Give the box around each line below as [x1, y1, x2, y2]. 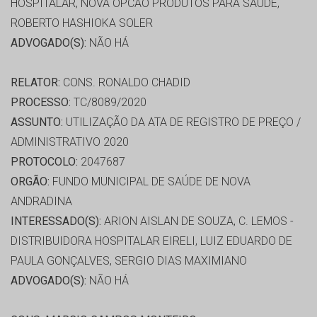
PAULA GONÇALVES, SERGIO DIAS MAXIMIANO [11, 254, 247, 268]
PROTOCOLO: [11, 155, 78, 169]
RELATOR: [11, 76, 60, 90]
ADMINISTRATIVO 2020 [11, 135, 129, 149]
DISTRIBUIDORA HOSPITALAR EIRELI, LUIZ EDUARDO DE [11, 234, 292, 248]
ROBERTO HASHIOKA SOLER [11, 16, 153, 30]
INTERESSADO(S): [11, 214, 101, 229]
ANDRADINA [11, 195, 72, 209]
